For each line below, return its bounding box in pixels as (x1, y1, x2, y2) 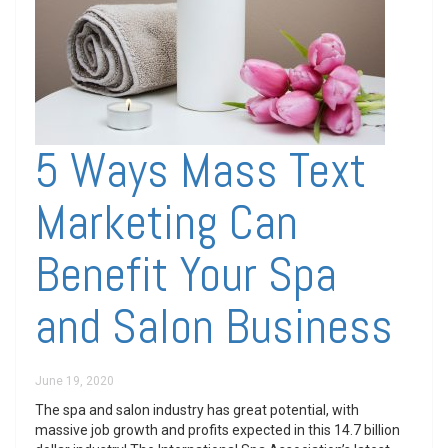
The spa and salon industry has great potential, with (35, 402, 359, 418)
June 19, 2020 (35, 374, 114, 388)
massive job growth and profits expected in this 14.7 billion (35, 422, 400, 438)
